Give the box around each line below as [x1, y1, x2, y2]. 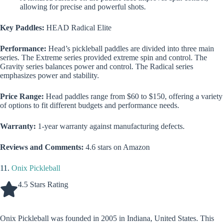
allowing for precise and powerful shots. [20, 2, 146, 11]
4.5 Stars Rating [18, 180, 68, 189]
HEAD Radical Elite [46, 23, 111, 32]
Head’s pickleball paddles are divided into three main [46, 44, 214, 53]
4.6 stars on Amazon [86, 143, 150, 152]
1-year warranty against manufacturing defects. [38, 122, 185, 131]
